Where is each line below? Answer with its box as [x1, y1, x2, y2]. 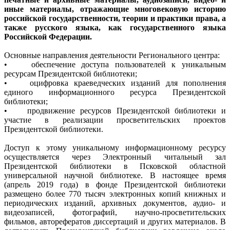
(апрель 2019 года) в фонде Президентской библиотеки [4, 180, 226, 189]
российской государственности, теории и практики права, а [4, 13, 226, 23]
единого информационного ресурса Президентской [4, 87, 226, 97]
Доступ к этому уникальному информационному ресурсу [4, 143, 226, 152]
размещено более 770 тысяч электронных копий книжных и [4, 189, 226, 198]
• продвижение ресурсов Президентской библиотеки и [4, 106, 226, 115]
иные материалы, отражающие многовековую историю [4, 4, 226, 13]
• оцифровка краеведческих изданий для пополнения [4, 78, 226, 87]
